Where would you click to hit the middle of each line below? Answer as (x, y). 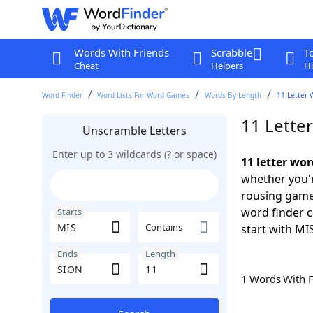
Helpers (227, 66)
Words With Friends (121, 52)
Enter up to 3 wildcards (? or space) (134, 154)
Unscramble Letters (134, 131)
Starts (69, 212)
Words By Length (233, 95)
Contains (164, 227)
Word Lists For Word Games (144, 95)
